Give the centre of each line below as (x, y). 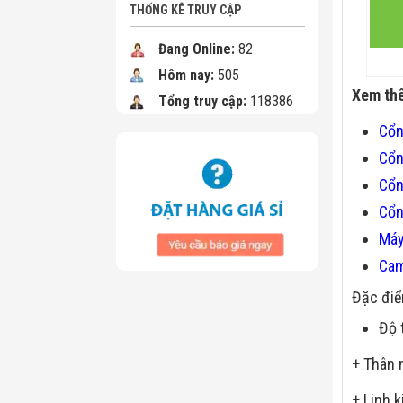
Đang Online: (197, 49)
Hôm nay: (186, 75)
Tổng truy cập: (202, 101)
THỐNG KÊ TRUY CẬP (185, 10)
